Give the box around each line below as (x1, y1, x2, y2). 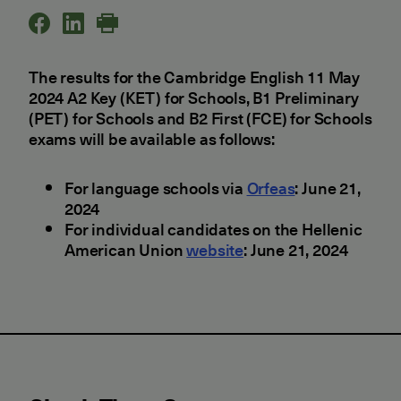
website (186, 237, 244, 261)
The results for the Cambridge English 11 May (29, 64, 361, 89)
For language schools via (64, 175, 247, 200)
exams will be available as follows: (29, 126, 275, 150)
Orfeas (246, 175, 295, 200)
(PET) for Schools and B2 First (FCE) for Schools (29, 106, 372, 130)
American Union (64, 237, 187, 261)
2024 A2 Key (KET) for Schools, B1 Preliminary (29, 85, 359, 109)
